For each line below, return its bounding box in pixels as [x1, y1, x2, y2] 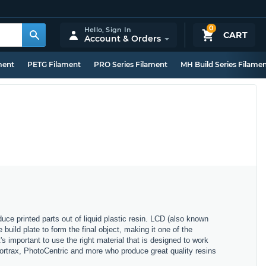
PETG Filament [27, 60, 81, 69]
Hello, [84, 25, 106, 34]
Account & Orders [84, 33, 161, 44]
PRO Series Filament [94, 60, 167, 69]
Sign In [106, 25, 131, 34]
